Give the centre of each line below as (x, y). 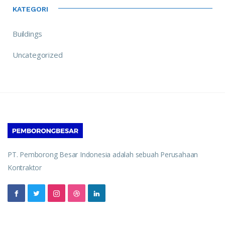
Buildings (28, 34)
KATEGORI (30, 9)
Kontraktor (25, 168)
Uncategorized (38, 55)
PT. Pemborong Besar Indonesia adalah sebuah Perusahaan (103, 155)
